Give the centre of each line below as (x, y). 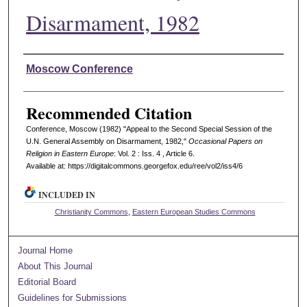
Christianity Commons (91, 211)
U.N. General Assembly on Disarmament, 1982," (107, 141)
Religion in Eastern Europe (70, 153)
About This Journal (56, 266)
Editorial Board (47, 282)
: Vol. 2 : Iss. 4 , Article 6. (154, 153)
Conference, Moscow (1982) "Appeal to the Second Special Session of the (149, 128)
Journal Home (46, 250)
